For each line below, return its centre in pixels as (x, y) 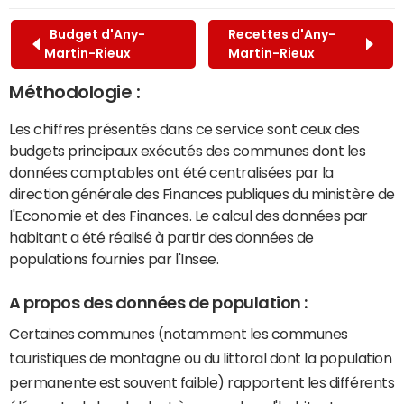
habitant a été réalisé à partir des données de (161, 237)
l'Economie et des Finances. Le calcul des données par (188, 215)
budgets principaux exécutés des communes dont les (188, 150)
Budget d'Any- (95, 34)
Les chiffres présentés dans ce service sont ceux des (184, 129)
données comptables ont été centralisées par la (171, 172)
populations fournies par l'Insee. (114, 258)
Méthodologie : (75, 92)
